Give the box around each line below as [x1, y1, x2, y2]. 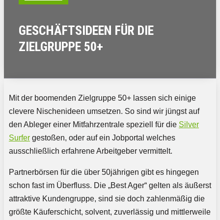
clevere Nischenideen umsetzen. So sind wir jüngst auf [9, 107, 199, 116]
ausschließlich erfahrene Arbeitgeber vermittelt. [9, 147, 172, 156]
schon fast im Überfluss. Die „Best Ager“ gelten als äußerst [9, 181, 211, 190]
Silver [179, 120, 199, 129]
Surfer [9, 134, 30, 142]
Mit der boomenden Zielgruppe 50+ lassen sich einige [9, 94, 196, 103]
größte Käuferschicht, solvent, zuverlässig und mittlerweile [9, 208, 211, 217]
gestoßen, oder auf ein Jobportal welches [30, 134, 175, 142]
